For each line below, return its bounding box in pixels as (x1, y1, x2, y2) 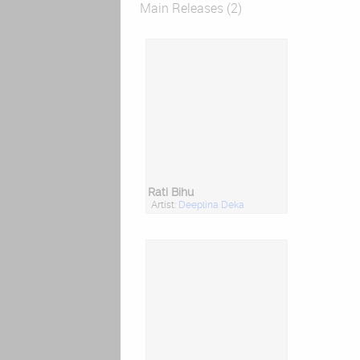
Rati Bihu (147, 186, 194, 200)
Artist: (150, 199, 178, 211)
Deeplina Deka (178, 199, 244, 211)
